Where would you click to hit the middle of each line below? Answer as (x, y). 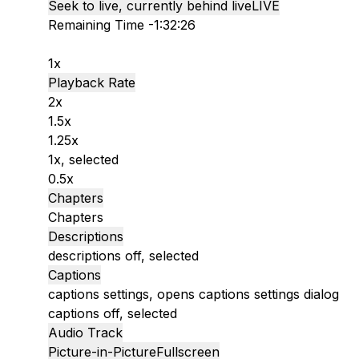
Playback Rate (92, 82)
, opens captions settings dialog (244, 294)
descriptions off (95, 255)
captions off (84, 313)
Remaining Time (98, 24)
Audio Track (85, 332)
